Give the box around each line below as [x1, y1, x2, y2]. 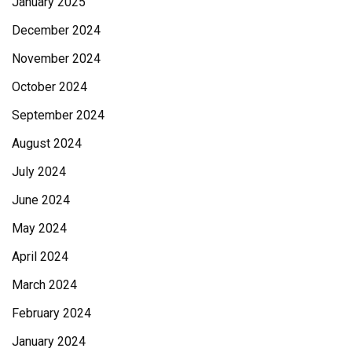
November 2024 [12, 50, 101, 66]
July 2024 [12, 163, 66, 179]
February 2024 [12, 305, 91, 321]
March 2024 [12, 277, 77, 292]
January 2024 [12, 333, 86, 349]
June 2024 [12, 192, 70, 207]
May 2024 [12, 220, 67, 236]
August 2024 [12, 135, 82, 151]
